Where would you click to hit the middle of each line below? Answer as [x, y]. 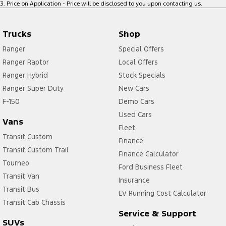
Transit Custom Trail [36, 150]
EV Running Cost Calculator [162, 193]
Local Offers [138, 62]
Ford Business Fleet [150, 167]
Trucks [17, 34]
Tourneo [16, 163]
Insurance [134, 180]
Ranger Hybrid [25, 75]
